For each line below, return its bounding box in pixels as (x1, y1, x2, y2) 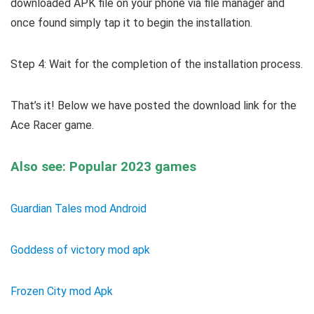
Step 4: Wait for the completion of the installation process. (11, 57, 303, 71)
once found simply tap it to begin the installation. (11, 15, 252, 29)
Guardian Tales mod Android (11, 201, 146, 215)
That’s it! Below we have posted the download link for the (11, 98, 296, 112)
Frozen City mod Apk (11, 284, 113, 298)
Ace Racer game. (11, 118, 94, 132)
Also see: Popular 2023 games (11, 158, 196, 175)
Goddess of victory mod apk (11, 243, 150, 257)
